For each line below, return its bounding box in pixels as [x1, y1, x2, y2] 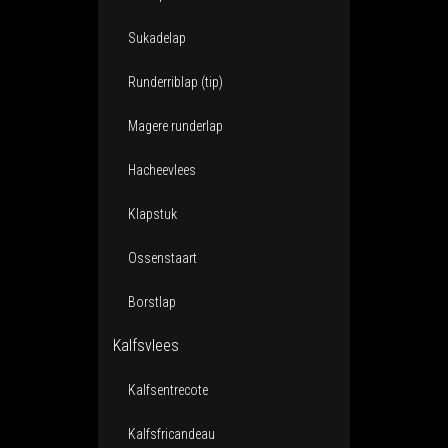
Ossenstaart [128, 250, 197, 266]
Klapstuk [128, 206, 177, 222]
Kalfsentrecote [128, 382, 208, 398]
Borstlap [128, 294, 176, 310]
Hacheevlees [128, 162, 196, 178]
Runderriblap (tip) [128, 74, 223, 90]
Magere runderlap [128, 118, 223, 134]
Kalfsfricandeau [128, 426, 215, 442]
